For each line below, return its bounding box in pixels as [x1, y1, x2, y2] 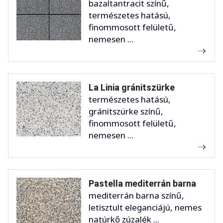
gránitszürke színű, [89, 106, 163, 117]
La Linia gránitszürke [89, 82, 175, 93]
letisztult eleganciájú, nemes [89, 202, 202, 214]
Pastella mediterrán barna [89, 178, 196, 189]
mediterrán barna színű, [89, 190, 184, 202]
